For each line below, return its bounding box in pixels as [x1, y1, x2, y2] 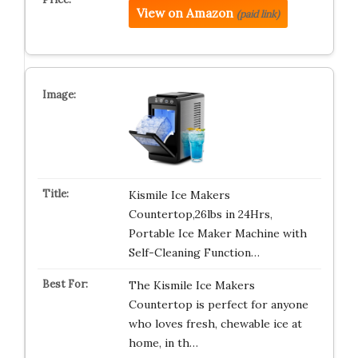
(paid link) [236, 8, 280, 20]
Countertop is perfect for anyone [128, 297, 308, 312]
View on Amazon [136, 6, 233, 21]
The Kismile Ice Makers [128, 278, 255, 292]
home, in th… [128, 336, 198, 350]
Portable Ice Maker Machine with [128, 226, 307, 241]
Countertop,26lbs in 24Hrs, [128, 207, 272, 221]
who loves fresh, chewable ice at [128, 316, 302, 331]
